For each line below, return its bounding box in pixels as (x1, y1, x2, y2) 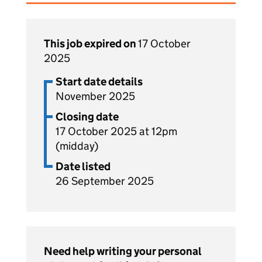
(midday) (56, 139, 98, 153)
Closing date (56, 110, 119, 123)
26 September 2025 (56, 174, 154, 188)
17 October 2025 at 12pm (56, 125, 177, 138)
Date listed (56, 160, 111, 173)
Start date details (56, 75, 143, 88)
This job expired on (44, 37, 138, 50)
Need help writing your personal (44, 244, 202, 258)
